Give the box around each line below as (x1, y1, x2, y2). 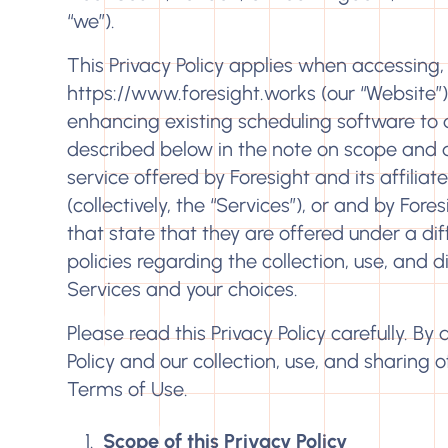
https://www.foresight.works (67, 81, 317, 105)
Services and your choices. (67, 277, 299, 301)
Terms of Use (67, 377, 185, 401)
